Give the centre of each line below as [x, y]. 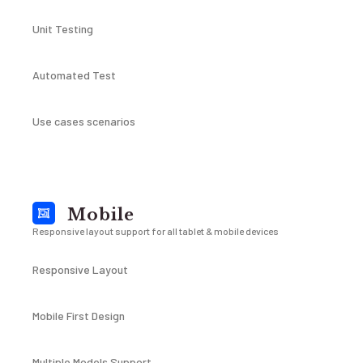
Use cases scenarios [84, 121]
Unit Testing [63, 29]
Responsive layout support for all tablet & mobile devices [156, 231]
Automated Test [74, 75]
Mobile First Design [79, 316]
